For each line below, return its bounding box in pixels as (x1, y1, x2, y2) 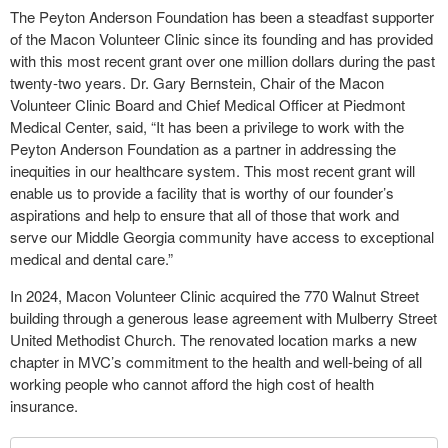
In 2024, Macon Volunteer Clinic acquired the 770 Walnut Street (10, 285, 419, 306)
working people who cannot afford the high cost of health (10, 373, 374, 394)
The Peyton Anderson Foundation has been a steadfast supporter (10, 6, 434, 27)
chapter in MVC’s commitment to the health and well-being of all (10, 351, 422, 372)
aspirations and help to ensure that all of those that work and (10, 204, 399, 225)
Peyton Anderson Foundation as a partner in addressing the (10, 138, 396, 159)
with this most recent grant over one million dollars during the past (10, 50, 435, 71)
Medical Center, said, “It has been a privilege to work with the (10, 116, 404, 137)
